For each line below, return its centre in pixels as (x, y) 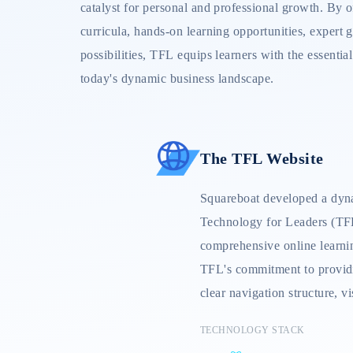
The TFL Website (262, 158)
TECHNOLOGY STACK (253, 330)
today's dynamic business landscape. (177, 78)
